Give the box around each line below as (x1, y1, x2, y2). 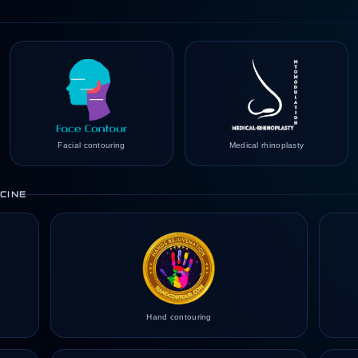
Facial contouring (58, 140, 125, 149)
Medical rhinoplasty (229, 140, 304, 149)
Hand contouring (146, 312, 212, 321)
